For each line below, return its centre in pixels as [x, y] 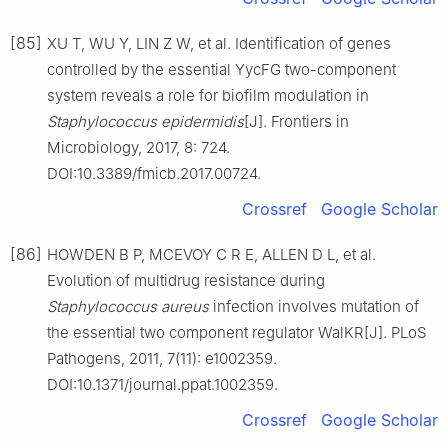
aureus [185, 306]
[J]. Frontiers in [296, 121]
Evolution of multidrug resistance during [186, 280]
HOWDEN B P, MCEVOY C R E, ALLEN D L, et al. [211, 254]
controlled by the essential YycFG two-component [221, 69]
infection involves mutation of [314, 306]
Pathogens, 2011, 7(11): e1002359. [162, 358]
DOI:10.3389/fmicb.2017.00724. [154, 173]
